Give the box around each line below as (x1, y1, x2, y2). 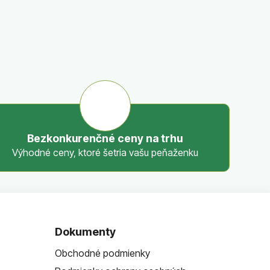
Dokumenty (54, 225, 116, 238)
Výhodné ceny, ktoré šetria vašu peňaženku (11, 146, 198, 159)
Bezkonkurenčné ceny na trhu (27, 131, 183, 145)
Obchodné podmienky (54, 246, 150, 259)
